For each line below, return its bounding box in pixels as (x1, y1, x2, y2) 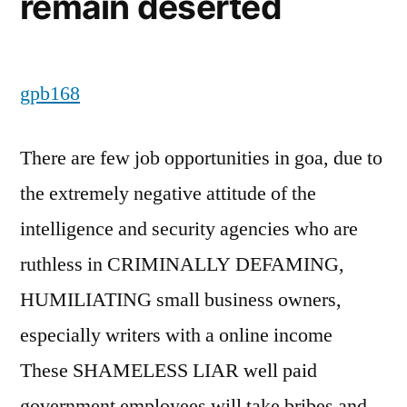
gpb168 (20, 81, 80, 106)
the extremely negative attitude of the (20, 181, 316, 206)
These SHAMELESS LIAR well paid (20, 358, 317, 383)
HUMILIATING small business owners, (20, 287, 342, 313)
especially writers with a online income (20, 323, 333, 348)
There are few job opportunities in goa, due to (20, 145, 382, 171)
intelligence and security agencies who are (20, 216, 358, 242)
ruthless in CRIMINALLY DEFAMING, (20, 252, 344, 277)
